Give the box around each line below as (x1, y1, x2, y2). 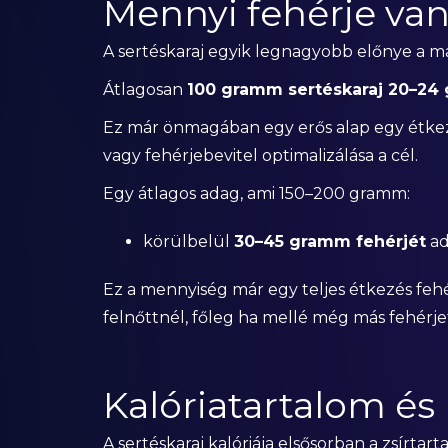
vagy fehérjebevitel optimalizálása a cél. (102, 146, 418, 165)
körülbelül (142, 232, 234, 251)
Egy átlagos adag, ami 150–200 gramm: (102, 184, 410, 203)
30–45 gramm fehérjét (233, 232, 426, 251)
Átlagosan (102, 80, 187, 99)
